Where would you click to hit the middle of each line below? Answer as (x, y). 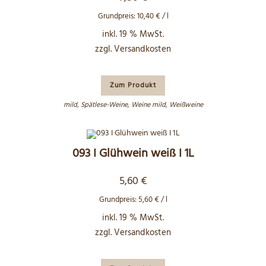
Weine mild (148, 105)
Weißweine (186, 105)
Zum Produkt (133, 85)
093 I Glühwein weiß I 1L (133, 153)
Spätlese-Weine (104, 105)
